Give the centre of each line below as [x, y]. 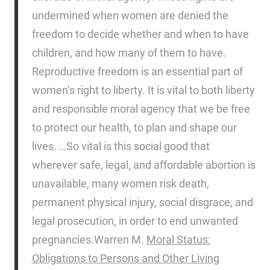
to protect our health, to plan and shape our [134, 127]
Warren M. [120, 239]
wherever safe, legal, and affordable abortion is [143, 165]
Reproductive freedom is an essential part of [137, 71]
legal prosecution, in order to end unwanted [135, 221]
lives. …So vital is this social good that [121, 146]
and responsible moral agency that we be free [141, 108]
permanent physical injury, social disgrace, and [142, 202]
